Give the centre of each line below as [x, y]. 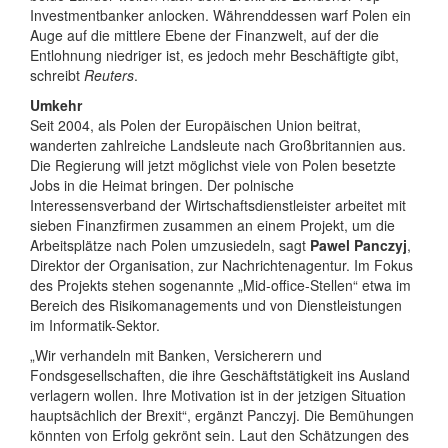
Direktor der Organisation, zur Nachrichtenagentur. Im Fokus [221, 265]
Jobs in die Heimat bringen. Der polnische [162, 185]
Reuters [109, 75]
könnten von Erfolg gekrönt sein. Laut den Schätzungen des [219, 435]
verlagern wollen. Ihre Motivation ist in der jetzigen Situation [218, 395]
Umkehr [56, 105]
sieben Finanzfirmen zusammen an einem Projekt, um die [212, 225]
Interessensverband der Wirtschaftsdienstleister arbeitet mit [218, 205]
